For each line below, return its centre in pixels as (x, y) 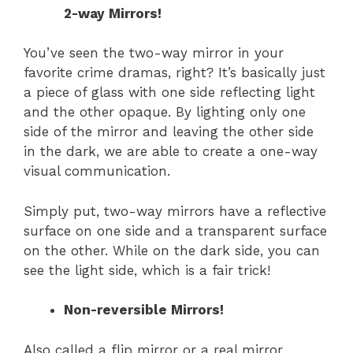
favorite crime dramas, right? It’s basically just (175, 73)
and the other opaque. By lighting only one (165, 112)
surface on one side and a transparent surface (175, 230)
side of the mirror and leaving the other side (169, 132)
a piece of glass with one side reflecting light (169, 93)
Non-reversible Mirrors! (146, 310)
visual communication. (97, 171)
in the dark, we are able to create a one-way (171, 152)
